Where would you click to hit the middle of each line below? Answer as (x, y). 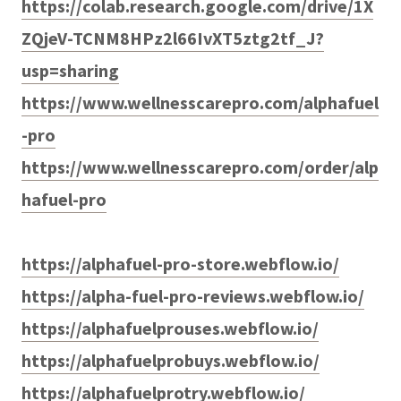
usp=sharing (70, 70)
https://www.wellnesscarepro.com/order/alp (200, 166)
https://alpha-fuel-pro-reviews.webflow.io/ (193, 295)
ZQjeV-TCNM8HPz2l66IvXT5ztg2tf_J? (173, 38)
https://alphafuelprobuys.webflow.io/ (171, 360)
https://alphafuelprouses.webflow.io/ (170, 328)
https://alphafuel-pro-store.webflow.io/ (180, 263)
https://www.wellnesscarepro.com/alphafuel (200, 102)
